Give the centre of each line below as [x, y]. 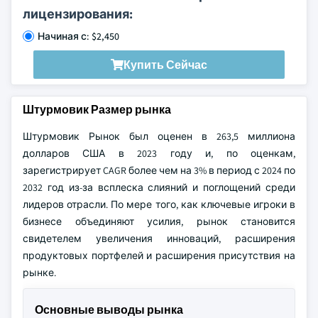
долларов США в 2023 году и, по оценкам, [159, 153]
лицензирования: [78, 14]
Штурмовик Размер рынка [97, 110]
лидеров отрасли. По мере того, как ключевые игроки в [159, 204]
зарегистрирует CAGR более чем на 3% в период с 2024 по [159, 170]
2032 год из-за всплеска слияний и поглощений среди [159, 187]
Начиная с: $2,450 [78, 36]
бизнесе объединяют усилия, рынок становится [159, 221]
